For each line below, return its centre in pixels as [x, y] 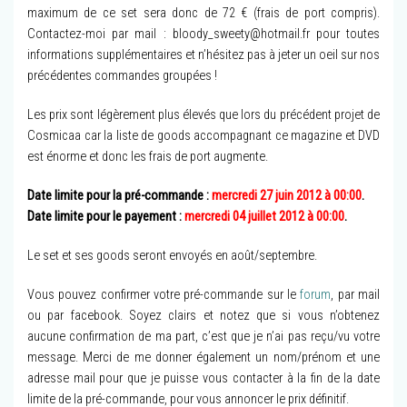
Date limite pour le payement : [106, 217]
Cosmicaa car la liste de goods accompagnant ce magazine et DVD [203, 136]
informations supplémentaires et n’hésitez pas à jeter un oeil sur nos [203, 55]
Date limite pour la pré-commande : [119, 196]
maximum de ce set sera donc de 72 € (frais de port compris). [203, 14]
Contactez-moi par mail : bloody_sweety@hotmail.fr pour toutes [203, 35]
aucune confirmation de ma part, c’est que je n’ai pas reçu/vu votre [203, 337]
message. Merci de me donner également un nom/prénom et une [203, 358]
